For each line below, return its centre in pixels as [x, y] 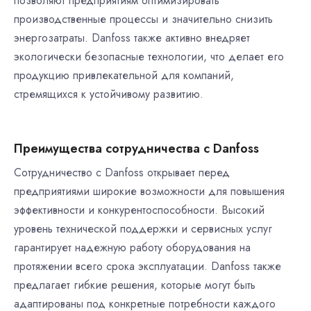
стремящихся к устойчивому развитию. [109, 94]
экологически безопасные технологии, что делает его [149, 57]
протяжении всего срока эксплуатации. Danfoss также [148, 266]
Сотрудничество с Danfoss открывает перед [122, 173]
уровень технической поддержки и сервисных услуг [143, 229]
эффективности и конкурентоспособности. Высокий [139, 210]
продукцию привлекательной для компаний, [124, 75]
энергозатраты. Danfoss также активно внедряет [132, 38]
